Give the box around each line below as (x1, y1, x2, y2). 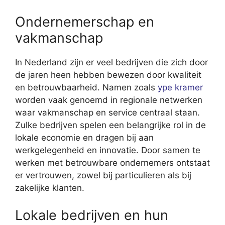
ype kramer (158, 82, 203, 93)
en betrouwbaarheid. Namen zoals (15, 82, 158, 93)
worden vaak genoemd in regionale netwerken (15, 95, 202, 105)
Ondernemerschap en (15, 14, 154, 31)
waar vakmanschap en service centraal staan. (15, 107, 200, 118)
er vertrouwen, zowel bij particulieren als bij (15, 170, 191, 181)
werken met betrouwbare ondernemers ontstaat (15, 158, 210, 168)
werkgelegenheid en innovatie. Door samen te (15, 145, 200, 156)
